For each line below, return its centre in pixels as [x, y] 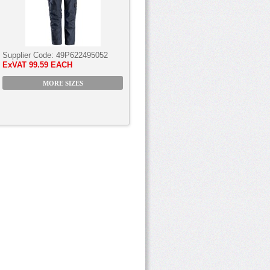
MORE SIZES [63, 83]
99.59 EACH [51, 65]
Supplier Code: [29, 55]
